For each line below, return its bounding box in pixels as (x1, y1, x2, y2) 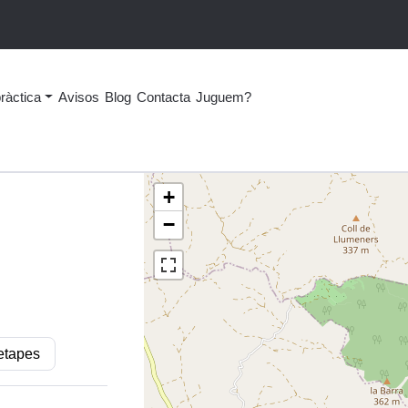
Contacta (136, 88, 190, 105)
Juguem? (195, 88, 251, 105)
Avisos (57, 88, 99, 105)
